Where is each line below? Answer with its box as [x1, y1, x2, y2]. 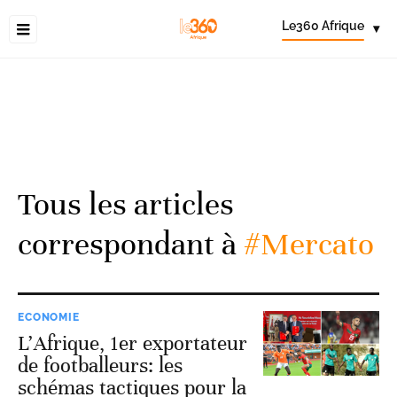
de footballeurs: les [18, 353, 183, 378]
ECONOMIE [18, 311, 80, 323]
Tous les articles [18, 184, 234, 223]
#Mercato [237, 224, 374, 263]
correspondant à [18, 224, 237, 263]
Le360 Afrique [282, 19, 364, 33]
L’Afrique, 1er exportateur [18, 331, 247, 356]
